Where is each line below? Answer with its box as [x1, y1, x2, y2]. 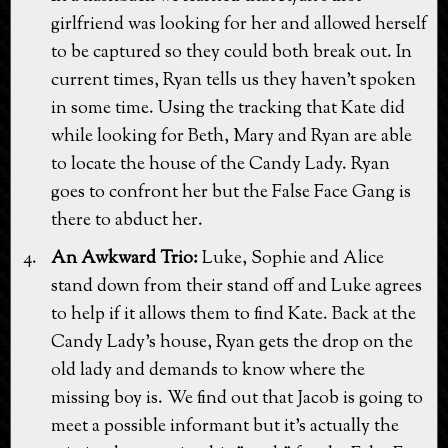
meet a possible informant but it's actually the [51, 413, 399, 440]
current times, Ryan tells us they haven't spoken [51, 67, 416, 94]
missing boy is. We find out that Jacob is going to [51, 385, 423, 412]
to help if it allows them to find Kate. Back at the [51, 301, 416, 328]
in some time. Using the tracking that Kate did [51, 95, 405, 122]
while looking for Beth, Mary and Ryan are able [51, 123, 412, 150]
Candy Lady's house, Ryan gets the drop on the [51, 329, 413, 356]
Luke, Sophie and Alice [198, 245, 384, 272]
